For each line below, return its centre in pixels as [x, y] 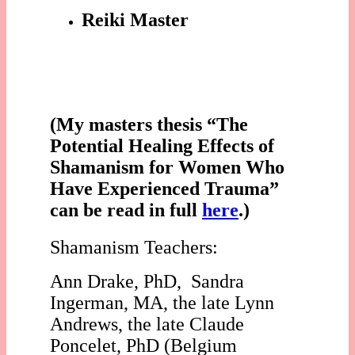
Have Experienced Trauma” [164, 189]
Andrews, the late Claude [147, 324]
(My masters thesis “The [149, 125]
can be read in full [126, 210]
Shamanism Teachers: [141, 247]
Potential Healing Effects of [162, 146]
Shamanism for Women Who [167, 168]
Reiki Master [135, 20]
